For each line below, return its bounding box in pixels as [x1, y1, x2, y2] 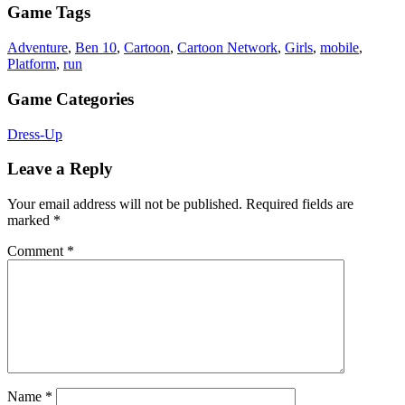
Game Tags [7, 3, 90, 23]
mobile [320, 40, 359, 56]
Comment [7, 243, 67, 259]
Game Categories [7, 89, 134, 108]
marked [7, 212, 53, 228]
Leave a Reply [7, 159, 113, 179]
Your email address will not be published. [7, 196, 242, 212]
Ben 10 [75, 40, 117, 56]
